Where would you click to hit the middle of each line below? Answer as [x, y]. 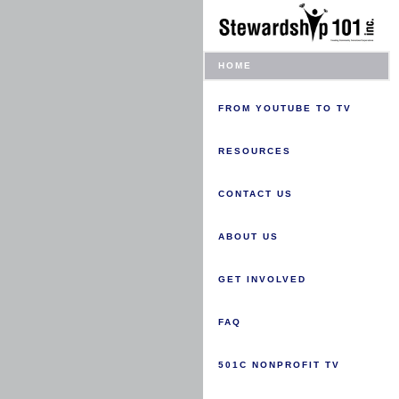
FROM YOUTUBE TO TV [285, 108]
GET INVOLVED [262, 279]
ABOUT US [248, 236]
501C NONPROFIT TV [279, 364]
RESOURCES [255, 151]
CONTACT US [256, 193]
